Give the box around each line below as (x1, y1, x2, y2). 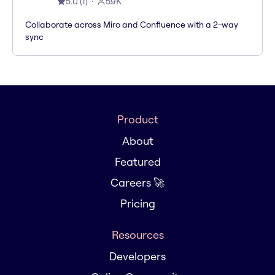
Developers (109, 249, 166, 264)
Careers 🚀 (110, 176, 165, 190)
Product (117, 112, 158, 127)
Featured (114, 155, 161, 169)
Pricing (120, 196, 155, 211)
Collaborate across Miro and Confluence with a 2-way (25, 19, 238, 31)
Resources (111, 228, 164, 242)
